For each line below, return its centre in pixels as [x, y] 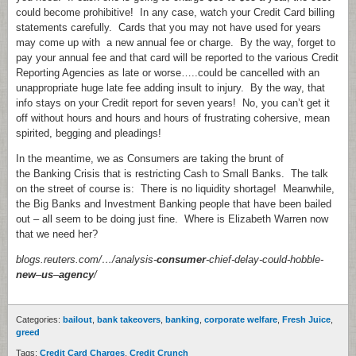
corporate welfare [241, 319]
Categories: [39, 319]
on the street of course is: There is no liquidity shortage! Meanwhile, [175, 189]
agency [76, 275]
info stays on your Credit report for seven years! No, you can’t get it [173, 103]
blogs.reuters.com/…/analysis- [86, 259]
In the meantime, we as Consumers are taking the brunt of [150, 159]
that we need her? [57, 234]
